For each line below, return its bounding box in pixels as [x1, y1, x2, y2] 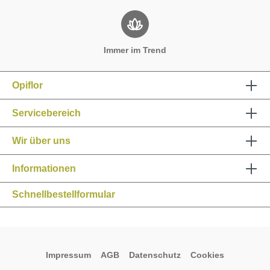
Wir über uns [12, 135, 71, 146]
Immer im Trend [104, 45, 166, 55]
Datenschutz [129, 250, 181, 260]
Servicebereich [12, 107, 81, 118]
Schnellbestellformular [12, 189, 115, 200]
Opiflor [12, 80, 43, 90]
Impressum [46, 250, 91, 260]
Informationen [12, 163, 76, 174]
